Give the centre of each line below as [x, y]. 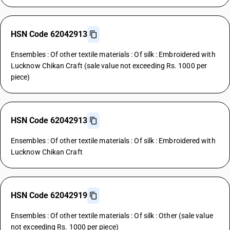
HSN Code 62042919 [49, 195]
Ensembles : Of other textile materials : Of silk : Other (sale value [112, 216]
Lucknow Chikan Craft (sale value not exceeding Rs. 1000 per [109, 66]
